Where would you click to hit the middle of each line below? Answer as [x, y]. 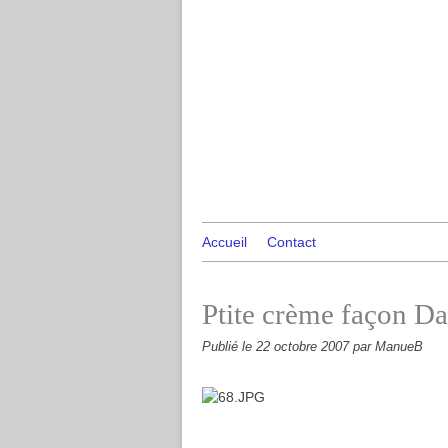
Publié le [229, 347]
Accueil [224, 242]
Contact [291, 242]
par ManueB [388, 347]
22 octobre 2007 [304, 347]
